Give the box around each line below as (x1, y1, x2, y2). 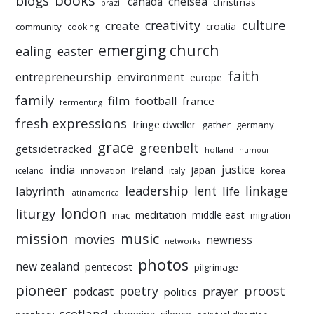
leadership (125, 182, 189, 199)
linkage (245, 182, 289, 199)
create (105, 17, 140, 34)
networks (165, 235, 201, 246)
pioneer (15, 280, 68, 300)
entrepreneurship (15, 68, 112, 85)
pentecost (85, 259, 133, 273)
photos (138, 254, 189, 275)
